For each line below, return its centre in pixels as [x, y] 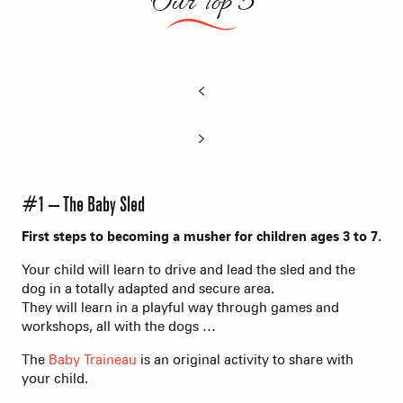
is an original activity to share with [245, 359]
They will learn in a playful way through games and [180, 307]
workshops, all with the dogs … [119, 326]
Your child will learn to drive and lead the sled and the [188, 269]
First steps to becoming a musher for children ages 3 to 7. [201, 236]
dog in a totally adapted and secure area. [148, 288]
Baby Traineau [93, 359]
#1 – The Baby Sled [83, 205]
